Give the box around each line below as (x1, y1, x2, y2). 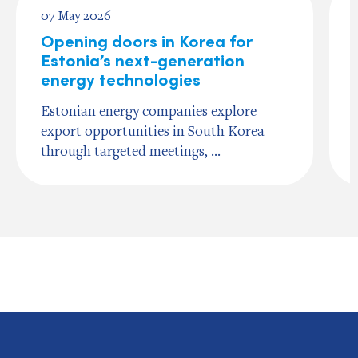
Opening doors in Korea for (41, 29, 253, 52)
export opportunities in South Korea (41, 121, 265, 140)
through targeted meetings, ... (41, 141, 221, 160)
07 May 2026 (41, 6, 112, 23)
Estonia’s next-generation (41, 48, 245, 71)
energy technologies (41, 67, 201, 90)
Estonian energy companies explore (41, 101, 257, 120)
